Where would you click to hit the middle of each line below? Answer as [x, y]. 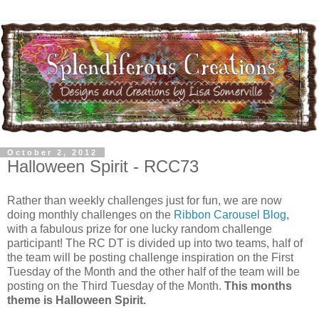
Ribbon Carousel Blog [230, 214]
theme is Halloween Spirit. [77, 300]
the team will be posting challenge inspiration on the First [150, 257]
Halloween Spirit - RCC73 [103, 166]
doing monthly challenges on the [90, 214]
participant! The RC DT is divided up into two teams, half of [155, 243]
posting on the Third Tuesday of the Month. [116, 286]
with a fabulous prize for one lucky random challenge [140, 229]
